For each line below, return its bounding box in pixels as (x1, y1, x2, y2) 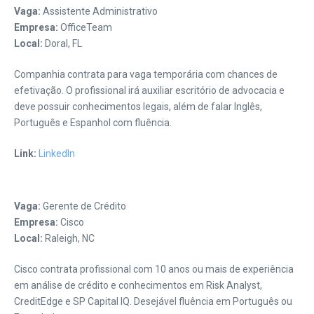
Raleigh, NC (43, 233, 95, 244)
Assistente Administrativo (41, 6, 158, 17)
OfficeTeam (58, 22, 112, 33)
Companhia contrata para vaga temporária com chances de (14, 69, 278, 80)
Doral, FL (43, 38, 82, 49)
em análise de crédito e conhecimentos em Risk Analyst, (14, 280, 262, 291)
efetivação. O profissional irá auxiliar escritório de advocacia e (14, 85, 285, 96)
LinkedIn (39, 148, 75, 159)
